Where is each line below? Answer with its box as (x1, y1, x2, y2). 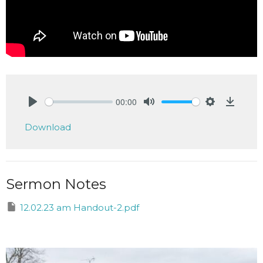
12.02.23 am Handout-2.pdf (20, 202, 139, 214)
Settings (210, 108, 241, 121)
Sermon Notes (6, 176, 106, 193)
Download (25, 122, 71, 133)
